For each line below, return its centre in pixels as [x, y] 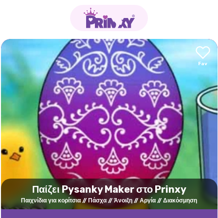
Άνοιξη [123, 200]
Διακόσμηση [180, 200]
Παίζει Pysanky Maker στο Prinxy [109, 189]
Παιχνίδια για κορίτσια [51, 200]
